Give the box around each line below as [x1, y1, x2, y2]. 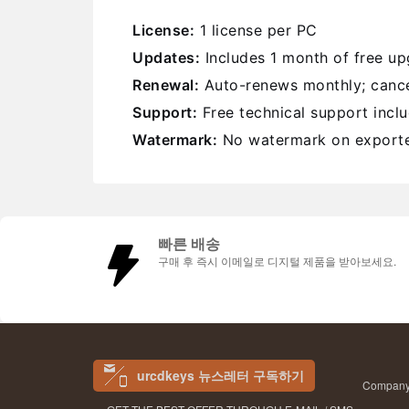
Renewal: [132, 76, 199, 94]
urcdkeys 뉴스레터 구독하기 [137, 366, 304, 384]
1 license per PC [194, 21, 318, 39]
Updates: [132, 48, 200, 67]
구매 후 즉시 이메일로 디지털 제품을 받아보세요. [158, 253, 396, 268]
